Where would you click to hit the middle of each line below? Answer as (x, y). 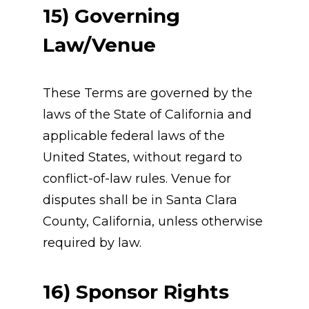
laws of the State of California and (147, 114)
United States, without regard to (142, 157)
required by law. (92, 243)
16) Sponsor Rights (136, 291)
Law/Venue (99, 45)
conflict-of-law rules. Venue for (137, 179)
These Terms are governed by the (147, 93)
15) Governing (111, 16)
